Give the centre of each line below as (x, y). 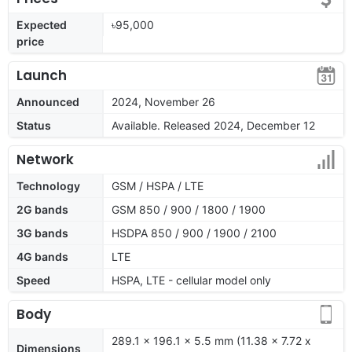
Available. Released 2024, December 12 (213, 125)
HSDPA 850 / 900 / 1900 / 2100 (194, 233)
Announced (48, 101)
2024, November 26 (163, 101)
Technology (48, 185)
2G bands (42, 209)
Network (45, 159)
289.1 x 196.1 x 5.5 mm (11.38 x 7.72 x (211, 340)
